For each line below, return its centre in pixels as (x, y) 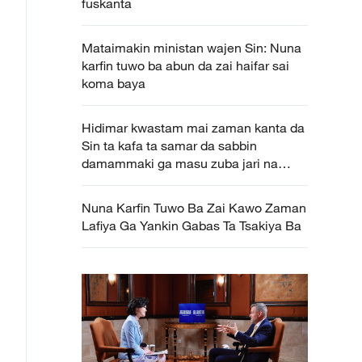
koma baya (114, 83)
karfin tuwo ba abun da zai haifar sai (185, 65)
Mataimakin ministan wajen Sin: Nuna (192, 48)
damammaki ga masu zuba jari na (180, 163)
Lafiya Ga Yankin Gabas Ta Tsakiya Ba (192, 225)
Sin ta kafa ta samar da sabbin (169, 145)
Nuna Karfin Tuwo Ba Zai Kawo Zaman (194, 208)
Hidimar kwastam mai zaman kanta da (193, 128)
